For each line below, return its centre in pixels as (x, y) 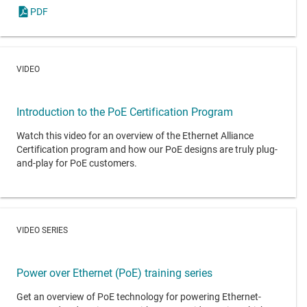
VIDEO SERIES (42, 231)
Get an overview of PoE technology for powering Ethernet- (139, 296)
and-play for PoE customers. (77, 163)
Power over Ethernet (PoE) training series (114, 273)
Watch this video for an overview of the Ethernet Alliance (135, 136)
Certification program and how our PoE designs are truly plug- (147, 150)
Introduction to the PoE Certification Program (125, 112)
